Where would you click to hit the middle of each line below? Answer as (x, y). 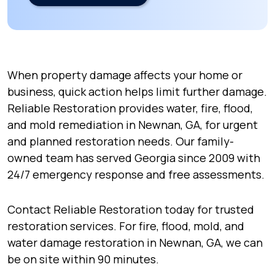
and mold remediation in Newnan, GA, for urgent (133, 125)
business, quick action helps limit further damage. (137, 91)
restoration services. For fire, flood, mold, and (126, 226)
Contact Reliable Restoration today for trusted (131, 209)
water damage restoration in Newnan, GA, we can (135, 242)
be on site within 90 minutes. (83, 259)
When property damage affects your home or (125, 75)
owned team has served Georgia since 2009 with (134, 158)
